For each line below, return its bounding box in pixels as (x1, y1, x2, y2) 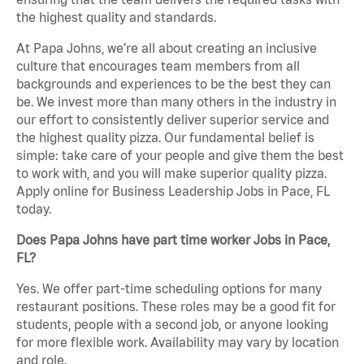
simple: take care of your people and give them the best (16, 148, 344, 163)
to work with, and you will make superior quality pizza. (16, 166, 327, 181)
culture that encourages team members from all (16, 58, 300, 74)
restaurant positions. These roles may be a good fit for (16, 299, 336, 314)
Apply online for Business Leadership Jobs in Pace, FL (16, 184, 330, 199)
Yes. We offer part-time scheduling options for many (16, 281, 322, 297)
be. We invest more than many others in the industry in (16, 94, 336, 110)
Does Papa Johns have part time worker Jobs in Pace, (16, 232, 330, 248)
